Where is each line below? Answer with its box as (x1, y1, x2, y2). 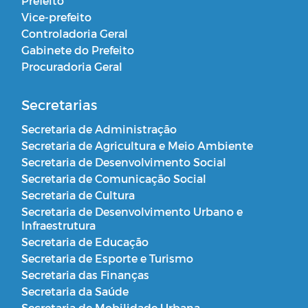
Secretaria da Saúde (21, 284, 129, 298)
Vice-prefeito (21, 10, 91, 23)
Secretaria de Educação (21, 234, 148, 248)
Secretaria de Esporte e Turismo (21, 251, 193, 265)
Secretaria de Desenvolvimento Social (21, 155, 226, 168)
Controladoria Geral (21, 26, 128, 40)
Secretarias (21, 96, 97, 113)
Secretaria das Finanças (21, 267, 149, 281)
